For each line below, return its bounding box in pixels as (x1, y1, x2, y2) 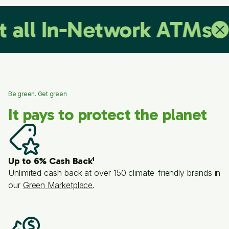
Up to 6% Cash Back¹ (8, 155, 95, 167)
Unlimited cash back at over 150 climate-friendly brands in (8, 168, 221, 178)
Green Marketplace (22, 180, 93, 191)
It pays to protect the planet (8, 105, 207, 125)
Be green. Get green (8, 90, 67, 98)
